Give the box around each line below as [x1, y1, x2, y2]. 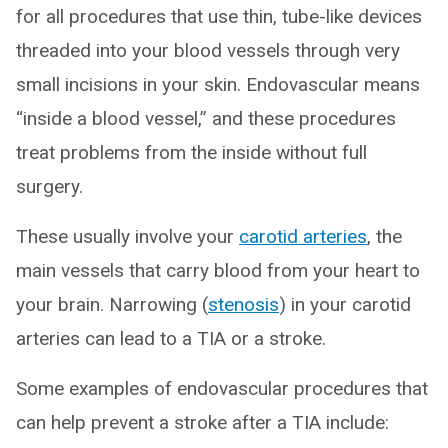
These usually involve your [16, 225, 239, 249]
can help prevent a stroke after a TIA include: [16, 411, 389, 435]
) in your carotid [279, 293, 411, 317]
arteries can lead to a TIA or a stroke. [16, 327, 326, 351]
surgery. [16, 175, 83, 199]
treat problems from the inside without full [16, 141, 367, 165]
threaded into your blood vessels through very [16, 39, 400, 63]
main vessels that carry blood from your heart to [16, 259, 420, 283]
